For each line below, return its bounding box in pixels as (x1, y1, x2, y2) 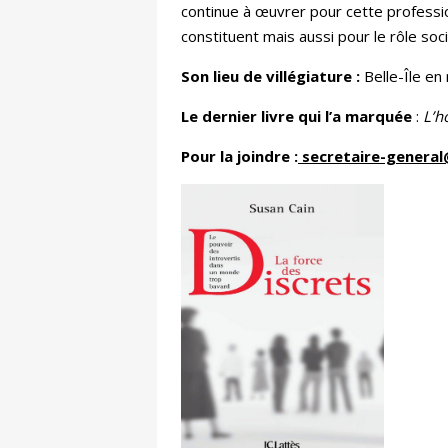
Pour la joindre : (181, 146, 298, 167)
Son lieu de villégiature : (181, 66, 360, 87)
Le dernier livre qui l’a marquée (181, 106, 412, 127)
